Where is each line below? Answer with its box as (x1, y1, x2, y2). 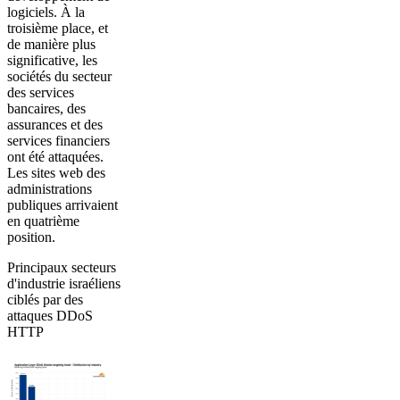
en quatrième (7, 212, 79, 229)
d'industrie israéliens (7, 275, 121, 291)
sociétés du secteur (7, 68, 112, 84)
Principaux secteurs (7, 259, 116, 275)
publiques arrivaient (7, 196, 118, 212)
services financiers (7, 132, 110, 148)
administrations (7, 180, 92, 196)
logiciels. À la (7, 4, 85, 20)
